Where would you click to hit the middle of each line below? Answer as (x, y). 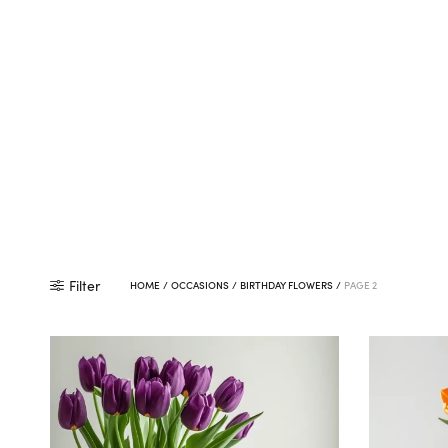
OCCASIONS (200, 285)
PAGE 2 (360, 285)
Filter (84, 285)
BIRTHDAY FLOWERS (286, 285)
